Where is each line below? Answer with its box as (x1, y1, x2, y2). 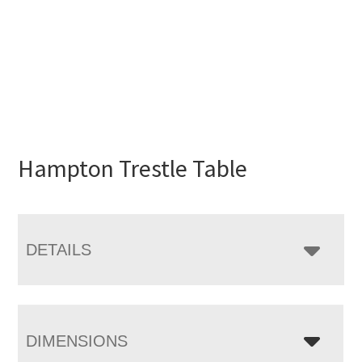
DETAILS (26, 240, 92, 259)
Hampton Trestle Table (18, 152, 248, 183)
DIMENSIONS (26, 331, 128, 350)
